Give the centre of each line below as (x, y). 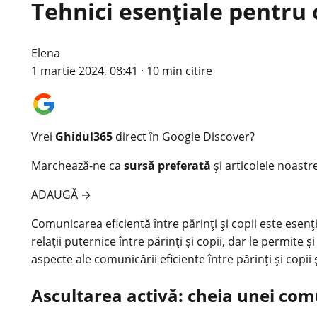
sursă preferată (167, 165)
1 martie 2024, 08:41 (85, 70)
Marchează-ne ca (77, 165)
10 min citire (179, 70)
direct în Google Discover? (184, 136)
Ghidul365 (84, 136)
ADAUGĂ (56, 194)
